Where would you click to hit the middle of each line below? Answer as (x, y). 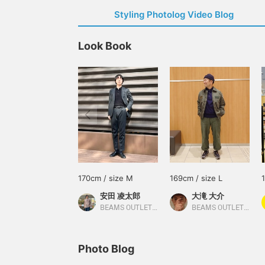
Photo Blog (106, 249)
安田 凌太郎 (120, 196)
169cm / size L (196, 178)
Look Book (105, 46)
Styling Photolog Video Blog (174, 14)
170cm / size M (106, 178)
